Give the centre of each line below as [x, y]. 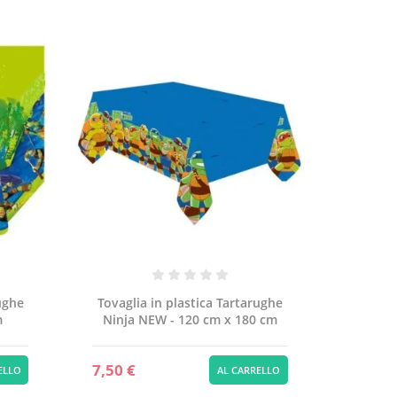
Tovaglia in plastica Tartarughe [191, 303]
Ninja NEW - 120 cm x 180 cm [191, 320]
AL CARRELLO [249, 370]
